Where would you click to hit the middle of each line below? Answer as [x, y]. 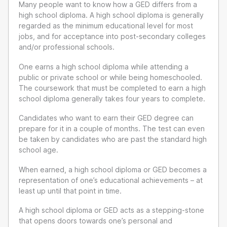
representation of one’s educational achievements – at [111, 180]
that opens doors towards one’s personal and [96, 221]
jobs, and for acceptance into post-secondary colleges [112, 36]
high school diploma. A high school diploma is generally [111, 15]
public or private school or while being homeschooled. [110, 77]
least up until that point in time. [70, 191]
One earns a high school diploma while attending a [104, 66]
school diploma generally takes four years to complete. [112, 98]
